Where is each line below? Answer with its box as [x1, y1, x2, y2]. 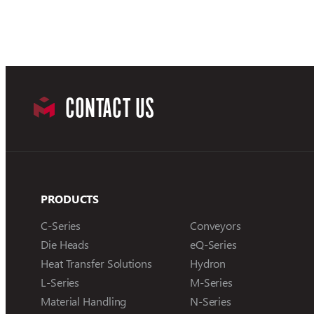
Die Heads [41, 236, 90, 252]
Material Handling [41, 293, 127, 308]
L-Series [41, 274, 80, 289]
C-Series [41, 217, 81, 233]
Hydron [189, 255, 226, 271]
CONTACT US [64, 93, 154, 124]
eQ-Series [189, 236, 237, 252]
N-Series [189, 293, 232, 308]
